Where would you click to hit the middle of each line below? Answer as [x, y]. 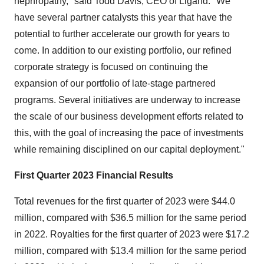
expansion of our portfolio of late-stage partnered [115, 83]
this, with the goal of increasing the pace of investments [129, 133]
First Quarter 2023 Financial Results [94, 175]
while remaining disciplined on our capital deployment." [129, 149]
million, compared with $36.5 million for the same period [130, 218]
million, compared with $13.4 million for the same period [130, 251]
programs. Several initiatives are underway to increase [127, 100]
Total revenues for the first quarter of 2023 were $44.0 [125, 201]
